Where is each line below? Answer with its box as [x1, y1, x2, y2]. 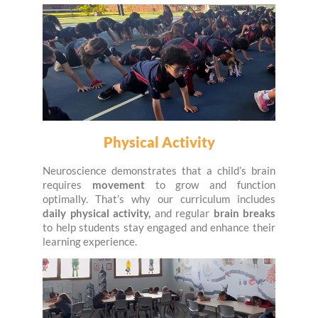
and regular [150, 206, 214, 219]
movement [92, 177, 145, 191]
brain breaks [213, 206, 275, 219]
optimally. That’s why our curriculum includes [43, 192, 275, 205]
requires [43, 177, 92, 191]
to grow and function [144, 177, 276, 191]
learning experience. [43, 234, 137, 248]
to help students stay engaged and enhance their [43, 220, 275, 234]
